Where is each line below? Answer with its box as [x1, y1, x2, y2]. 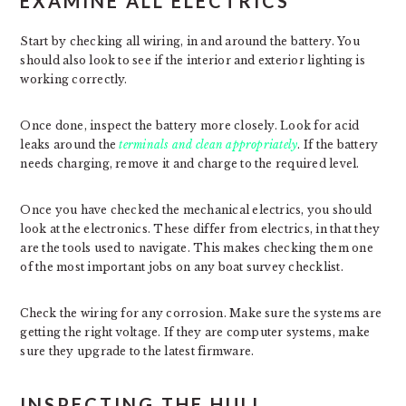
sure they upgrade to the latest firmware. [20, 343, 255, 358]
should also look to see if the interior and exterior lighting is [20, 53, 365, 67]
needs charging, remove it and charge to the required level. [20, 156, 360, 170]
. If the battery [297, 137, 379, 151]
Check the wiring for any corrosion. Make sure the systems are [20, 305, 382, 320]
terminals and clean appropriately [119, 137, 298, 151]
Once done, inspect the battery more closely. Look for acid [20, 118, 360, 132]
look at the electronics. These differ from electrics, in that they [20, 221, 381, 236]
